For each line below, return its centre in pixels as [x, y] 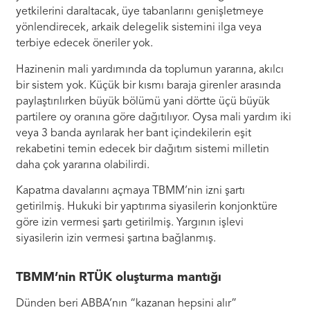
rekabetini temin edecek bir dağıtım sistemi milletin [143, 149]
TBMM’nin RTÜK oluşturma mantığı [119, 278]
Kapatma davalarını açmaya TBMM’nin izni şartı [131, 191]
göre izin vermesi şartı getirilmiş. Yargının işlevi [130, 222]
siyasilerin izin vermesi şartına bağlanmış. [116, 238]
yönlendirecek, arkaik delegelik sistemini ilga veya [139, 28]
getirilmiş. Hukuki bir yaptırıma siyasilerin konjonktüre [147, 207]
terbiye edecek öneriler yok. [85, 44]
